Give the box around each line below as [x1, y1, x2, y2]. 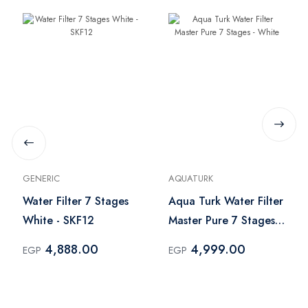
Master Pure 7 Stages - [168, 212, 282, 228]
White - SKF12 [23, 212, 94, 228]
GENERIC [23, 171, 60, 185]
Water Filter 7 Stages [23, 192, 129, 209]
